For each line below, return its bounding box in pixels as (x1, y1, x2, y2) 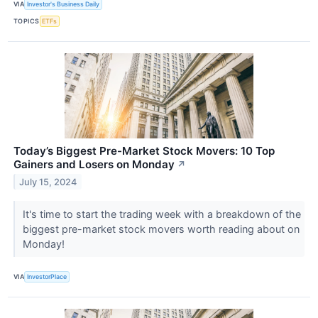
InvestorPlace (27, 273, 67, 281)
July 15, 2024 (19, 176, 77, 187)
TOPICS (13, 17, 40, 26)
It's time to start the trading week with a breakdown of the (22, 207, 301, 220)
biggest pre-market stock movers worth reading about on (22, 222, 300, 235)
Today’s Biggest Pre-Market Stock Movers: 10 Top (13, 143, 275, 158)
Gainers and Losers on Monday (13, 157, 175, 171)
